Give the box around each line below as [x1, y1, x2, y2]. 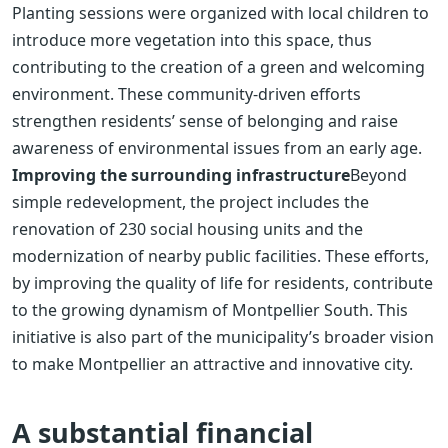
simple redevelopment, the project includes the [12, 190, 369, 213]
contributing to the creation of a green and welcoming [12, 55, 425, 78]
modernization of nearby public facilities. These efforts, [12, 244, 429, 267]
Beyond [350, 163, 407, 186]
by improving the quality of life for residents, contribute [12, 271, 433, 294]
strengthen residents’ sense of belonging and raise [12, 109, 398, 132]
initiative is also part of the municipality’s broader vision [12, 325, 434, 348]
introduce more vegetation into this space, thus [12, 28, 372, 51]
